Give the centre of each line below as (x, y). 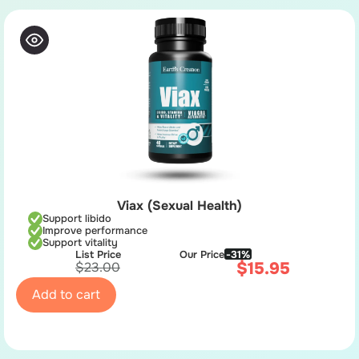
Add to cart (66, 294)
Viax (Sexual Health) (179, 205)
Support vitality (80, 242)
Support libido (77, 218)
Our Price (202, 254)
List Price (98, 254)
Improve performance (95, 230)
